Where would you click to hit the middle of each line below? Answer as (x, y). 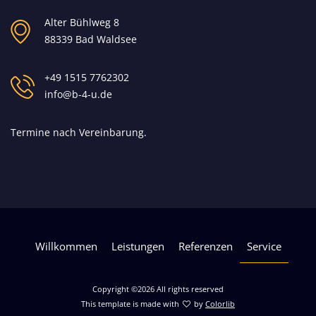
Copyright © (115, 289)
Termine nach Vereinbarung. (79, 132)
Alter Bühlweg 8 (82, 22)
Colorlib (220, 304)
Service (264, 246)
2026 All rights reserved (181, 289)
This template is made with (131, 304)
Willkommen (66, 246)
